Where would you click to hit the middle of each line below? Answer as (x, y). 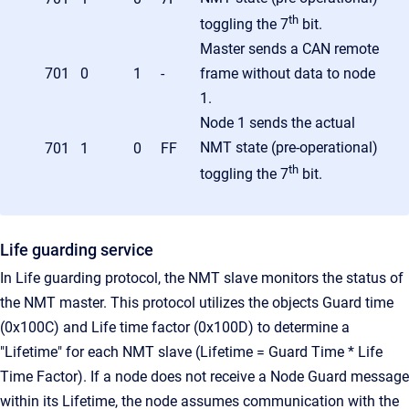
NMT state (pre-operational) (289, 147)
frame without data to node (288, 73)
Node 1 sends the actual (278, 122)
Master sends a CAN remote (289, 48)
